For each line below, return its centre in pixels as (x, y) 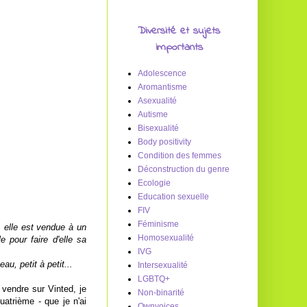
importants (179, 47)
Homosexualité (166, 238)
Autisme (153, 114)
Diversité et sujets (179, 31)
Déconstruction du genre (184, 169)
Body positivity (164, 142)
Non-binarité (161, 293)
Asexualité (157, 101)
